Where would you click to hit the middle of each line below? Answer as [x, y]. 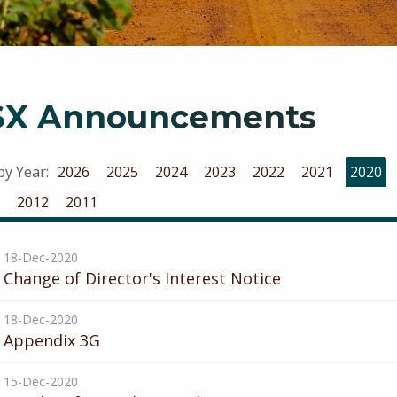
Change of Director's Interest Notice [142, 278]
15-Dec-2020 [41, 381]
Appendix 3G [52, 340]
